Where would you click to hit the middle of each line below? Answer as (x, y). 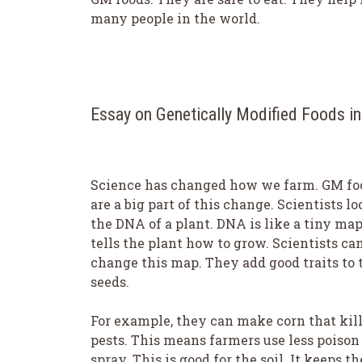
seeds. (110, 281)
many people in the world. (175, 19)
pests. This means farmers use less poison (225, 339)
